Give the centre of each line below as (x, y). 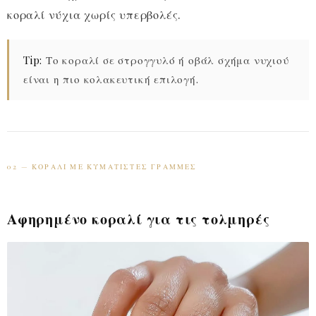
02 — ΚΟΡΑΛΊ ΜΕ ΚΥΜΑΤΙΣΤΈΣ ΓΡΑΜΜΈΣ (102, 167)
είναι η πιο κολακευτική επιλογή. (111, 79)
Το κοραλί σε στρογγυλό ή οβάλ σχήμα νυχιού (166, 60)
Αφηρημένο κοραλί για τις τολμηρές (139, 219)
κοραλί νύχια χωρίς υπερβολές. (95, 15)
